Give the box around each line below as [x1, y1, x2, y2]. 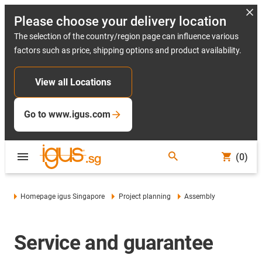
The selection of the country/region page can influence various [14, 32, 239, 41]
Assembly [184, 192, 216, 201]
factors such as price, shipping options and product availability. [14, 46, 242, 55]
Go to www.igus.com [24, 109, 111, 120]
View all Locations [35, 77, 111, 88]
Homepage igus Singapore [20, 192, 105, 201]
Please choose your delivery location [14, 14, 226, 29]
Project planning [118, 192, 171, 201]
